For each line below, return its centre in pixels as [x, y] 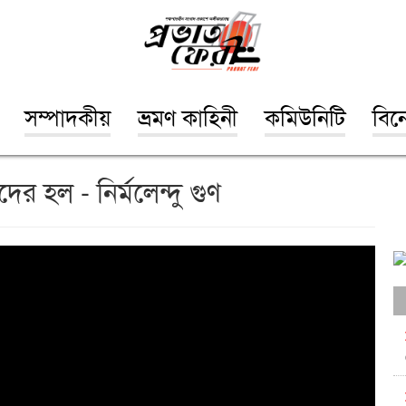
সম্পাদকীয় [68, 116]
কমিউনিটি [305, 116]
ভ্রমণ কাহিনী [188, 116]
